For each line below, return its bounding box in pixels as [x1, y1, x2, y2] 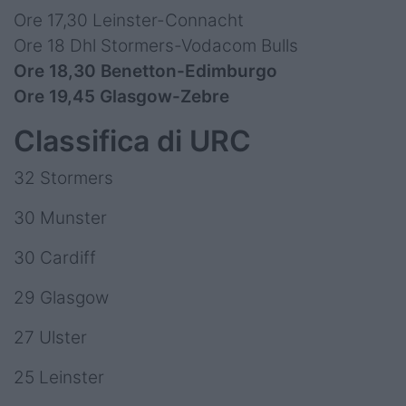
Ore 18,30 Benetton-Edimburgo [14, 61, 277, 82]
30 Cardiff [14, 247, 96, 269]
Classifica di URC [14, 123, 251, 159]
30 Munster [14, 208, 107, 229]
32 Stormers [14, 168, 113, 189]
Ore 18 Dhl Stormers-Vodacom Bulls [14, 35, 298, 57]
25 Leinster [14, 367, 104, 389]
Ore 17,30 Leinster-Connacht [14, 10, 244, 32]
